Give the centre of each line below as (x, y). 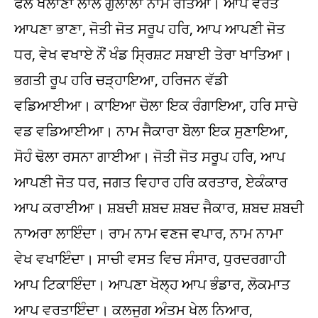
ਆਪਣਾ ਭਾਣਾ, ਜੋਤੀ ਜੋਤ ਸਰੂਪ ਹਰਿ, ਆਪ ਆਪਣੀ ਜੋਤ (150, 29)
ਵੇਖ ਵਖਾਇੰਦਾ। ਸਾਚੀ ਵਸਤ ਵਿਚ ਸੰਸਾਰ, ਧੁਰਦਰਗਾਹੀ (150, 259)
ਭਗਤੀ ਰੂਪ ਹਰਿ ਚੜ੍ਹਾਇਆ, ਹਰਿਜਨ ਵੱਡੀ (121, 80)
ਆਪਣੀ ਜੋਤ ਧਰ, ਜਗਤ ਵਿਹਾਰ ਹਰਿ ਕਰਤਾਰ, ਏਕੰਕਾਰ (151, 182)
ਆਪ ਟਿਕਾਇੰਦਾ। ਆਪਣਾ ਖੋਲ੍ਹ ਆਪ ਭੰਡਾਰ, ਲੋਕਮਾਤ (152, 284)
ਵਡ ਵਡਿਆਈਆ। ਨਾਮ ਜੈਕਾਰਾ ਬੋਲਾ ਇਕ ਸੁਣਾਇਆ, (151, 131)
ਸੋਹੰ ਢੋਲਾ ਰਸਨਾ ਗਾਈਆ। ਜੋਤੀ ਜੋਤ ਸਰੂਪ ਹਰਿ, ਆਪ (150, 157)
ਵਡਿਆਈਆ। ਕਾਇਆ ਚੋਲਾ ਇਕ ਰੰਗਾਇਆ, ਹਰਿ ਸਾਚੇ (156, 105)
